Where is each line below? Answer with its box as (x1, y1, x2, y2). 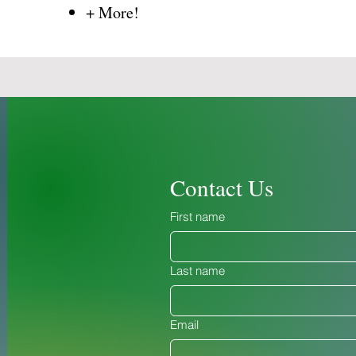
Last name (169, 263, 225, 278)
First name (169, 209, 225, 224)
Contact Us (169, 172, 273, 203)
